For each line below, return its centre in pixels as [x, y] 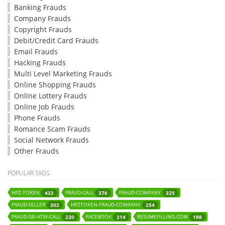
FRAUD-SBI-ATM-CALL [37, 216]
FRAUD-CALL [80, 192]
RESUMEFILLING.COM [163, 216]
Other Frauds [36, 151]
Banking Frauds [40, 7]
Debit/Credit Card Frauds [56, 40]
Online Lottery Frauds [50, 96]
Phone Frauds [37, 118]
